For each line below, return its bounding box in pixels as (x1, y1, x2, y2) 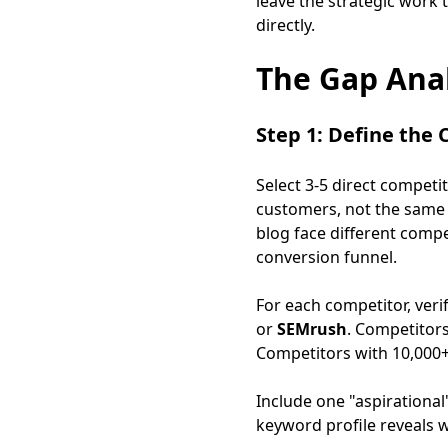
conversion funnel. (256, 246, 397, 268)
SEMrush (277, 318, 347, 340)
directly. (256, 14, 315, 36)
